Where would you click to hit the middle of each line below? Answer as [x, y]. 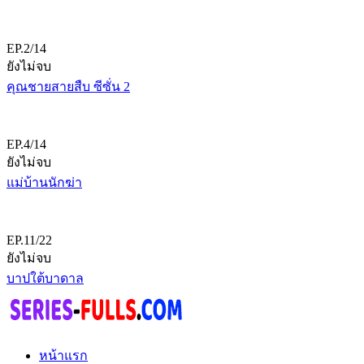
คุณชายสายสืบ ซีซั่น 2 [68, 87]
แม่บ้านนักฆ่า [44, 183]
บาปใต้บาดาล [45, 279]
